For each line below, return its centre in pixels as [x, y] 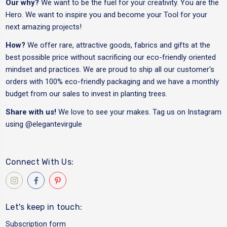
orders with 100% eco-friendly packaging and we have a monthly [112, 82]
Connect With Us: [40, 162]
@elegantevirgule [54, 124]
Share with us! [32, 112]
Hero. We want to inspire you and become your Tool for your [106, 15]
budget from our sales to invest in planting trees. [86, 94]
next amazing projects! [44, 27]
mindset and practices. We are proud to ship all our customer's [110, 70]
